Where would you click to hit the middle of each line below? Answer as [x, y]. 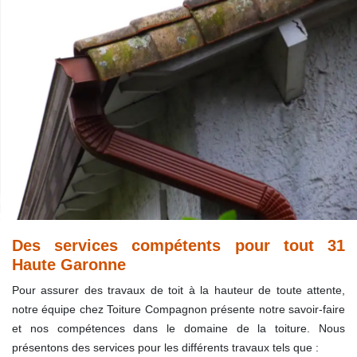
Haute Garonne [69, 265]
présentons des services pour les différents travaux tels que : [165, 347]
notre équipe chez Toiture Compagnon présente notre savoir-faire [178, 309]
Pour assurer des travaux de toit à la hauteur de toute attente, [178, 290]
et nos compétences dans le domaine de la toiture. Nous [178, 328]
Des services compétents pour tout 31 [178, 245]
